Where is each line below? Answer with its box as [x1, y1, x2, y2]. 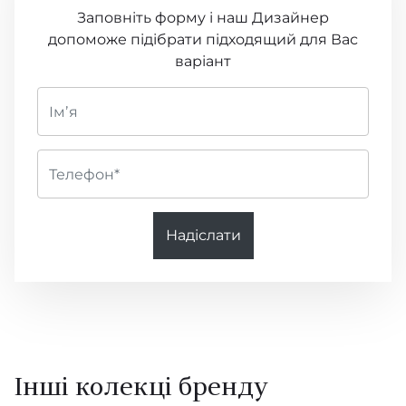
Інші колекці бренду [14, 376, 268, 402]
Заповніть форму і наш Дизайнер [77, 9, 329, 27]
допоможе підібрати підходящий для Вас [48, 31, 358, 49]
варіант [175, 53, 231, 71]
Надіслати [165, 227, 241, 245]
